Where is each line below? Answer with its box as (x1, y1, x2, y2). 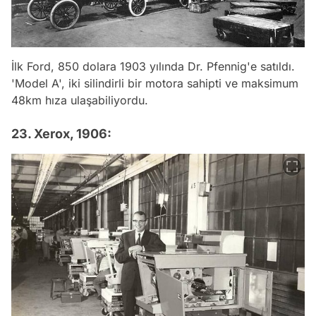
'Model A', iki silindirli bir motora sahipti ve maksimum (11, 75, 298, 90)
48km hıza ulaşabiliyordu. (11, 92, 148, 107)
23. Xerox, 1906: (11, 126, 111, 141)
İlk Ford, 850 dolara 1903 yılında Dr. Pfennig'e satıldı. (11, 59, 295, 73)
